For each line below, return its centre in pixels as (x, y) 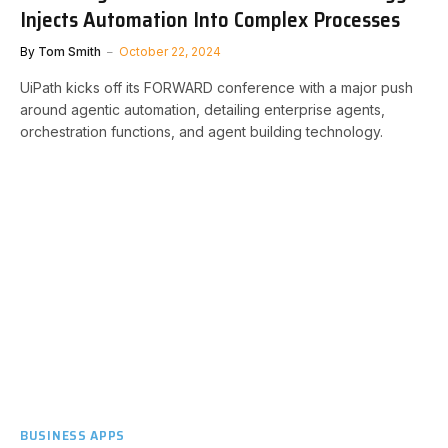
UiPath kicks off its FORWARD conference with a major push (216, 87)
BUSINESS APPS (73, 434)
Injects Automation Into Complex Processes (210, 19)
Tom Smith (69, 51)
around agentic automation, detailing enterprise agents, (202, 109)
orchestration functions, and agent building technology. (201, 131)
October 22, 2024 (170, 51)
